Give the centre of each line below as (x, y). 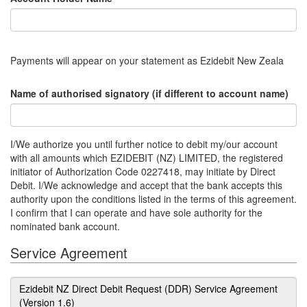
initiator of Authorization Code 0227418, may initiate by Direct (143, 171)
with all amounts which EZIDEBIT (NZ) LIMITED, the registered (147, 158)
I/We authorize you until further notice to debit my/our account (144, 144)
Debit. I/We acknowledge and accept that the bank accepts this (146, 185)
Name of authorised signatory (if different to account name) (149, 93)
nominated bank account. (65, 226)
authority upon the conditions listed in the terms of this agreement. (153, 199)
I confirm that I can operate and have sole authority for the (136, 212)
